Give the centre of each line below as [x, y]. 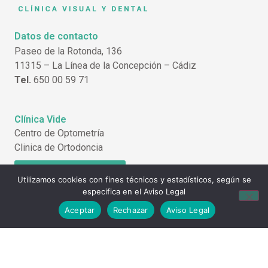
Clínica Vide [40, 120]
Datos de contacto [56, 36]
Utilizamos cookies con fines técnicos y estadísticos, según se [134, 179]
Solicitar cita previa [70, 171]
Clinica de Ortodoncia [59, 148]
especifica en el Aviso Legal [134, 191]
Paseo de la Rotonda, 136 [68, 51]
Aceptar [80, 210]
